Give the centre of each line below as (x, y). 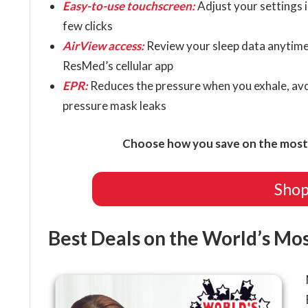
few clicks (87, 26)
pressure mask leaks (114, 106)
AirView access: (103, 46)
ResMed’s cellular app (118, 66)
